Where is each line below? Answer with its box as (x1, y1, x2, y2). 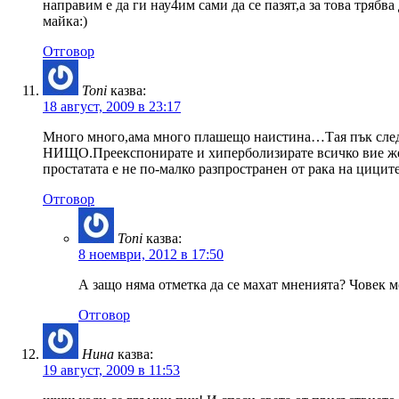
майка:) (43, 12, 87, 28)
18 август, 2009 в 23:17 (43, 98, 181, 114)
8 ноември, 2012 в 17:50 (78, 246, 224, 262)
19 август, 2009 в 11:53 (43, 362, 180, 378)
